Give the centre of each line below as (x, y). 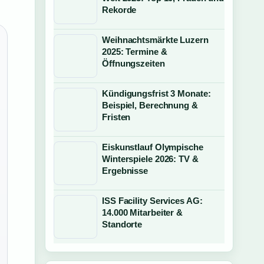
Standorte (122, 224)
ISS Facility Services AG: (152, 201)
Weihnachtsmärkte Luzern (155, 40)
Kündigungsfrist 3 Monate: (156, 93)
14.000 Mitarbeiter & (143, 212)
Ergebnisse (125, 171)
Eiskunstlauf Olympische (153, 147)
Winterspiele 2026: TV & (150, 159)
